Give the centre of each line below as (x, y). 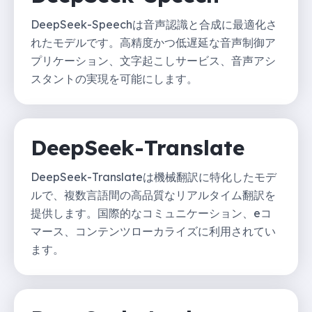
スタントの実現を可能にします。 (114, 78)
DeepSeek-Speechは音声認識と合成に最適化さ (154, 24)
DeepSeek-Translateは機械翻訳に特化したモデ (154, 177)
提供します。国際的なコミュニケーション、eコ (151, 213)
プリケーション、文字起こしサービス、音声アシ (153, 60)
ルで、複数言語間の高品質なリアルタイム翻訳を (153, 195)
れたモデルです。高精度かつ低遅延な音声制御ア (153, 42)
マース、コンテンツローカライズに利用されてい (153, 231)
